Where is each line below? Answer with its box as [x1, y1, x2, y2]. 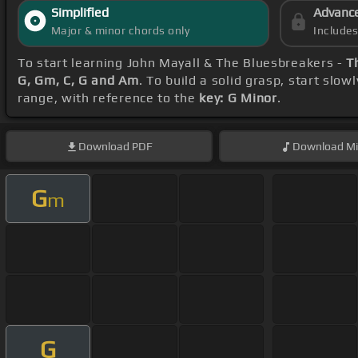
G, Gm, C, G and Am [18, 73, 139, 89]
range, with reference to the [18, 90, 200, 106]
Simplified [50, 5, 109, 21]
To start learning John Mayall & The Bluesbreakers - [18, 55, 347, 71]
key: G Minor [199, 90, 277, 106]
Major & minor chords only [50, 24, 190, 38]
